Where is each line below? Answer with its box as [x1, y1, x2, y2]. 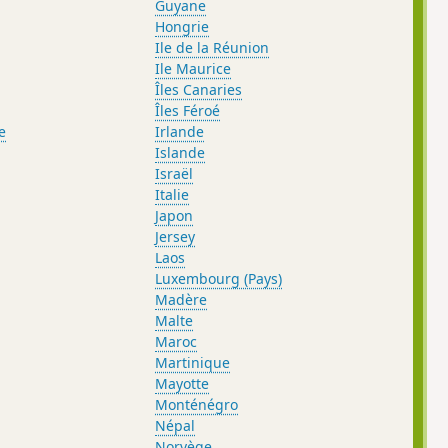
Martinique [155, 352, 231, 372]
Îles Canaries [155, 79, 243, 99]
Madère [155, 289, 208, 309]
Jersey [155, 226, 196, 246]
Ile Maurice [155, 58, 232, 78]
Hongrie [155, 16, 210, 36]
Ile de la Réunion [155, 37, 270, 57]
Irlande [155, 121, 205, 141]
